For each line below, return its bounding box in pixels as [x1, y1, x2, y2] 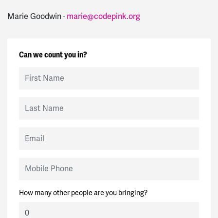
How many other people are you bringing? [19, 188, 147, 197]
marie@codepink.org [67, 11, 140, 21]
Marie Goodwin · [7, 11, 67, 21]
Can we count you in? [19, 49, 87, 60]
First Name [18, 67, 53, 76]
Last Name [18, 97, 53, 106]
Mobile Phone [18, 157, 62, 166]
